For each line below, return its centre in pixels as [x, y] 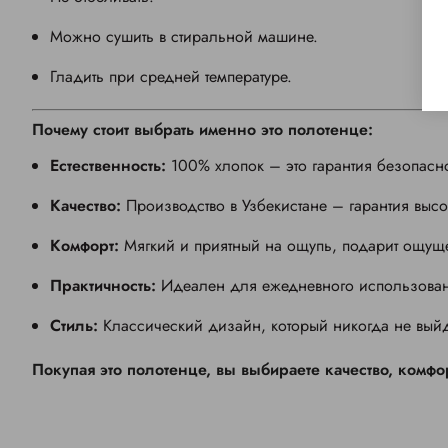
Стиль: [76, 326]
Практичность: [103, 286]
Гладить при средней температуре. [171, 77]
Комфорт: [84, 246]
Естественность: [110, 166]
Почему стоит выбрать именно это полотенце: [202, 130]
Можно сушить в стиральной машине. [184, 37]
